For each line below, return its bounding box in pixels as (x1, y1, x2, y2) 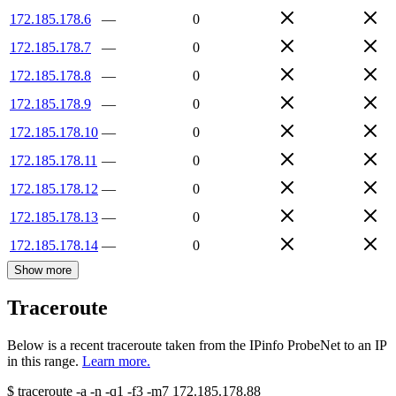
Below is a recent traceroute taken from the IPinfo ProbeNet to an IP (7, 338, 386, 354)
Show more (14, 263, 72, 277)
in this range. (7, 354, 79, 369)
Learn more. (82, 354, 150, 369)
